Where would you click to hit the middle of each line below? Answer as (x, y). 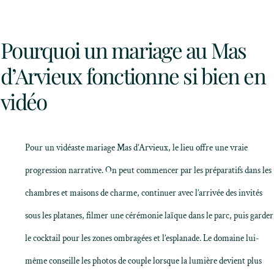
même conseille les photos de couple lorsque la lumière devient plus (143, 261)
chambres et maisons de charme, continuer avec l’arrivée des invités (144, 193)
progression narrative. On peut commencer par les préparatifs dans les (148, 170)
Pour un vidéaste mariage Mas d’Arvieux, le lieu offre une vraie (136, 148)
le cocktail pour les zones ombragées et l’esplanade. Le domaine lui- (142, 238)
